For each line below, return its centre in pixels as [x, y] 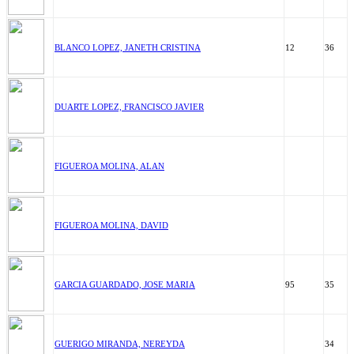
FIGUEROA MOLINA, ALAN [109, 166]
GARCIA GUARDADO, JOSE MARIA [125, 284]
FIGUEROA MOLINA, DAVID [111, 225]
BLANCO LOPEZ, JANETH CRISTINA [128, 47]
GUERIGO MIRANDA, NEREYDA [120, 344]
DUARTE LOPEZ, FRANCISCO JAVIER [129, 107]
